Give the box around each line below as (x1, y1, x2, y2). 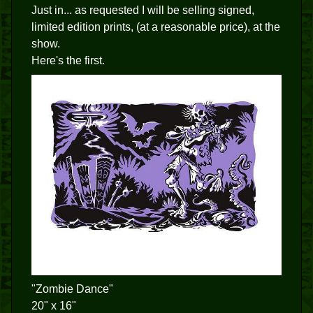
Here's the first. (31, 54, 105, 66)
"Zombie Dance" (31, 282, 113, 295)
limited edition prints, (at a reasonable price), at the (31, 21, 280, 33)
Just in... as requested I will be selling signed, (31, 4, 254, 16)
